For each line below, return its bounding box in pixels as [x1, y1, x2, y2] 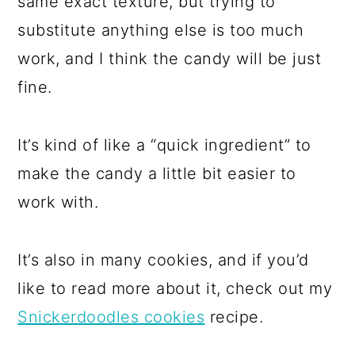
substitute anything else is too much [17, 21, 304, 40]
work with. [17, 193, 99, 212]
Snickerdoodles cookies [17, 307, 205, 327]
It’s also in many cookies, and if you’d [17, 250, 309, 270]
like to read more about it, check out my [17, 279, 333, 299]
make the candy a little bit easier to [17, 164, 296, 184]
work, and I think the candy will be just [17, 49, 322, 69]
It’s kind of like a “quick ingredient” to [17, 136, 311, 155]
